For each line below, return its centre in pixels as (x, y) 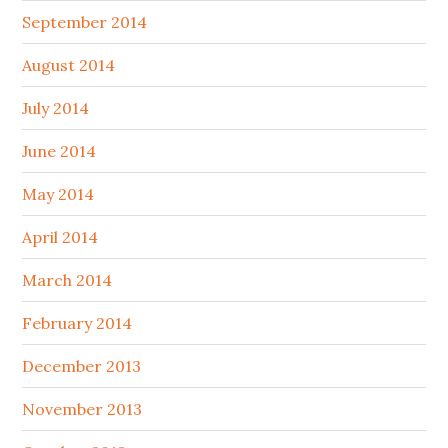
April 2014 (60, 237)
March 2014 (67, 280)
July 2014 (56, 108)
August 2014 (69, 65)
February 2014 (77, 323)
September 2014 (85, 22)
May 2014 (58, 194)
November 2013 (82, 409)
